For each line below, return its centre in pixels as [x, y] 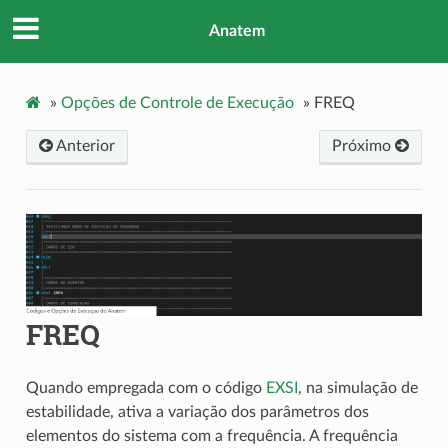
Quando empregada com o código [145, 388]
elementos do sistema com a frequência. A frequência [211, 436]
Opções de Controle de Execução [177, 102]
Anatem [237, 31]
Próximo [364, 145]
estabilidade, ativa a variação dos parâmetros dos [197, 412]
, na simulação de [357, 388]
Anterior [83, 145]
